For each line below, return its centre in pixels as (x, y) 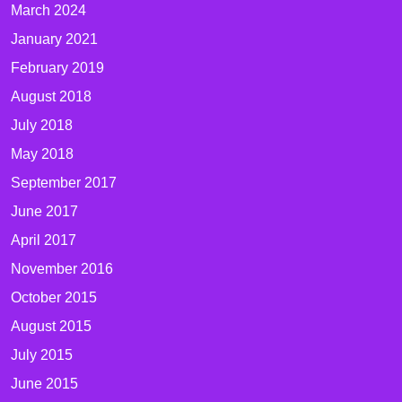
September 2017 (64, 183)
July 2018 (42, 125)
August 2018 (51, 96)
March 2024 (48, 10)
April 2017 (44, 240)
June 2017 (44, 211)
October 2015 (54, 297)
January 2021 (54, 39)
